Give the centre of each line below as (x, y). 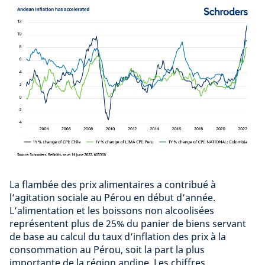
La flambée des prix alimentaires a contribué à (113, 184)
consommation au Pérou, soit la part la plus (107, 249)
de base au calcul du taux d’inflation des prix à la (118, 236)
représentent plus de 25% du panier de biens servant (128, 223)
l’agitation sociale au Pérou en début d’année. (112, 197)
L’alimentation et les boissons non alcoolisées (112, 210)
